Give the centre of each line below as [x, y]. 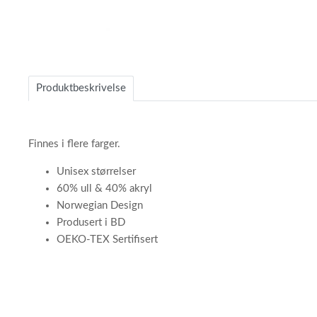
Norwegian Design [100, 206]
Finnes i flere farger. [74, 144]
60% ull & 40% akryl [104, 189]
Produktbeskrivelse [81, 88]
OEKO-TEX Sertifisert [107, 240]
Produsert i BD [91, 223]
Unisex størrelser [96, 172]
